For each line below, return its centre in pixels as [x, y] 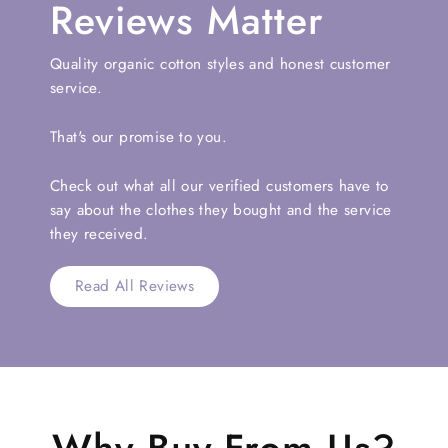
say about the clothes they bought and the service [221, 209]
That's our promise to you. [138, 136]
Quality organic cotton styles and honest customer [220, 63]
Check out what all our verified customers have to [219, 185]
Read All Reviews [135, 285]
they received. [99, 233]
